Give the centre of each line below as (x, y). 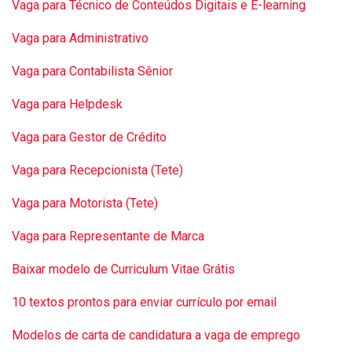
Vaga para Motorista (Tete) (85, 203)
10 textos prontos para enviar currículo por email (144, 302)
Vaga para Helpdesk (67, 104)
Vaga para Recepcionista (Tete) (97, 170)
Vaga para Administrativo (80, 38)
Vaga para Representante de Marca (108, 236)
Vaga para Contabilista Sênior (92, 71)
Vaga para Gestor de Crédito (89, 137)
